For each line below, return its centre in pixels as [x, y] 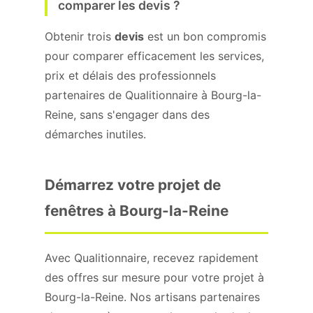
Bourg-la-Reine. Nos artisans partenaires [152, 297]
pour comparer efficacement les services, [154, 56]
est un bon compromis [205, 36]
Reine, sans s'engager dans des [127, 115]
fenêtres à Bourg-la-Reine [137, 211]
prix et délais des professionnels [130, 75]
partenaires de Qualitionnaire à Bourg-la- [153, 95]
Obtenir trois [80, 36]
